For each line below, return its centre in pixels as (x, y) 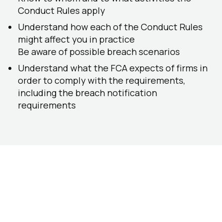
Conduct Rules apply (61, 10)
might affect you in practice (76, 39)
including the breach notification (87, 93)
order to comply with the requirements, (102, 80)
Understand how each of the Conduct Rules (110, 27)
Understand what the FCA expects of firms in (113, 68)
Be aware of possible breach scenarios (99, 52)
